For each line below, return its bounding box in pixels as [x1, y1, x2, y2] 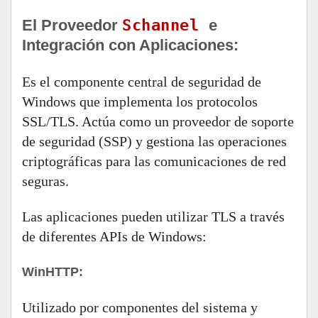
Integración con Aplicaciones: [22, 36, 238, 54]
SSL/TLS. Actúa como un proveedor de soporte [22, 114, 294, 129]
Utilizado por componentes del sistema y [22, 300, 258, 315]
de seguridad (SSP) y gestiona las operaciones [22, 133, 287, 149]
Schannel [122, 16, 209, 34]
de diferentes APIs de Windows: [22, 229, 207, 244]
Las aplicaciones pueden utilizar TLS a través [22, 209, 285, 224]
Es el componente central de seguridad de [22, 74, 261, 89]
